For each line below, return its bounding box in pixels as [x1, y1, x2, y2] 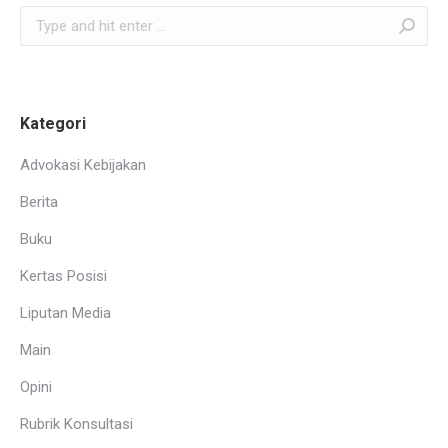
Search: [20, 10, 69, 28]
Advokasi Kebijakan [20, 156, 146, 174]
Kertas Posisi [20, 267, 107, 285]
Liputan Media [20, 304, 111, 322]
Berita [20, 193, 58, 211]
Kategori [20, 114, 86, 133]
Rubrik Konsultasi [20, 415, 133, 433]
